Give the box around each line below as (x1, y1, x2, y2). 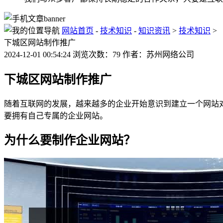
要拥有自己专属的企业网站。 (4, 111, 108, 120)
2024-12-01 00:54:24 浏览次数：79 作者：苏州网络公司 (4, 50, 194, 59)
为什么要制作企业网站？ (4, 134, 135, 147)
